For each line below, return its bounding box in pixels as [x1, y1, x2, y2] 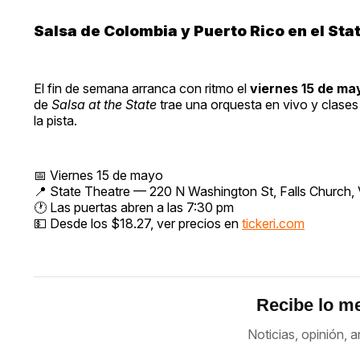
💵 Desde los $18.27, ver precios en [34, 215, 242, 231]
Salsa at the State [51, 96, 157, 112]
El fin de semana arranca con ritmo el [34, 80, 250, 96]
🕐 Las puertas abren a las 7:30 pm [34, 198, 234, 215]
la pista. [34, 112, 77, 129]
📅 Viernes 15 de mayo [34, 166, 163, 183]
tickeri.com [242, 215, 305, 231]
